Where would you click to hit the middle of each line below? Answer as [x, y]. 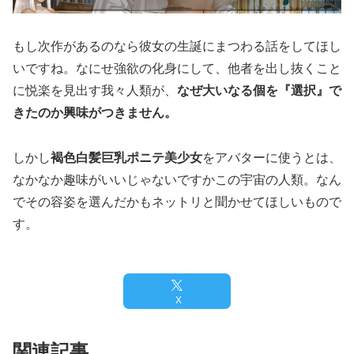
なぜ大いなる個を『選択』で [259, 91]
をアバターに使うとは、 [272, 158]
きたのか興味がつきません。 [95, 113]
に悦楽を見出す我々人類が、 [95, 91]
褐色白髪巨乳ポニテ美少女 [126, 158]
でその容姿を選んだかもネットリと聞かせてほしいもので [177, 202]
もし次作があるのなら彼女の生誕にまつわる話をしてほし [177, 47]
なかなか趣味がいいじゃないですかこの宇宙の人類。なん [177, 180]
